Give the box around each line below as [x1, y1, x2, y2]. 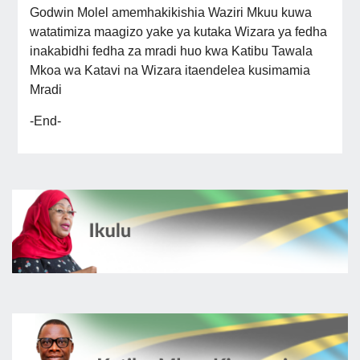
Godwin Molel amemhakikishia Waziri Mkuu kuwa [29, 6, 312, 20]
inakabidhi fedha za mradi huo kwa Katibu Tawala [29, 44, 313, 59]
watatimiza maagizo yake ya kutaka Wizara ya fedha [29, 25, 327, 39]
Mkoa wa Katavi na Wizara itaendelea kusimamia [29, 63, 310, 78]
